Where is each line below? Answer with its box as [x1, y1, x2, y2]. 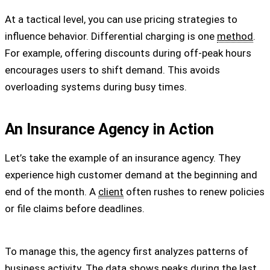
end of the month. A [5, 186, 98, 198]
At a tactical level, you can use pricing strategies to [5, 13, 237, 25]
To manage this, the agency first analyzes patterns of [5, 245, 248, 257]
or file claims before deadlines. [5, 202, 145, 215]
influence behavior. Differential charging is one [5, 30, 217, 42]
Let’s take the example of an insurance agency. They [5, 152, 240, 165]
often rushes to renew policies [124, 186, 265, 198]
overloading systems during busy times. [5, 80, 187, 93]
